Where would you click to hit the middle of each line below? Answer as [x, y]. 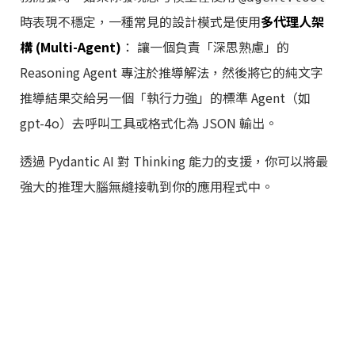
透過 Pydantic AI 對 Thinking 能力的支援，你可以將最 [174, 161]
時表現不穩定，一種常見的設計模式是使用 [140, 22]
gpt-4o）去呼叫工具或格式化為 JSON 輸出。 [149, 123]
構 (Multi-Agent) [71, 47]
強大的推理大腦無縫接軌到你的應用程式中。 [147, 187]
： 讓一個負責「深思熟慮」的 [205, 47]
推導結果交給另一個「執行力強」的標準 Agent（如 [165, 98]
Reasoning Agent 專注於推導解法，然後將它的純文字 [172, 73]
